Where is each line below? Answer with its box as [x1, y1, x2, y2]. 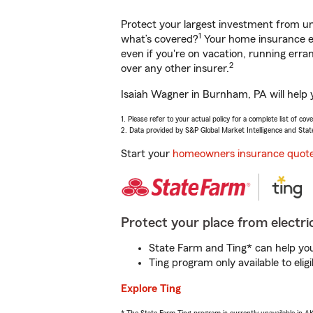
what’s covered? [121, 34, 198, 45]
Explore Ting [121, 283, 181, 294]
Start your [121, 148, 173, 159]
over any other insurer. [121, 63, 229, 74]
